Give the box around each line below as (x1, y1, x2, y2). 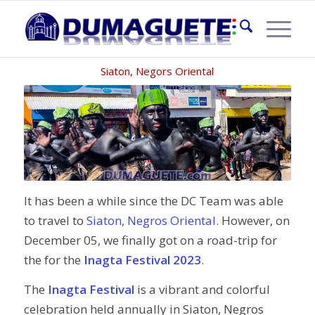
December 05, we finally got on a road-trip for (23, 231, 277, 248)
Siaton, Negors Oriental (101, 63, 214, 78)
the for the (23, 251, 84, 268)
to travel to (23, 212, 86, 229)
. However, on (215, 212, 290, 229)
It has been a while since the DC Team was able (23, 192, 283, 209)
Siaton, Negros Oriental (86, 212, 216, 229)
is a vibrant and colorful (134, 281, 270, 298)
